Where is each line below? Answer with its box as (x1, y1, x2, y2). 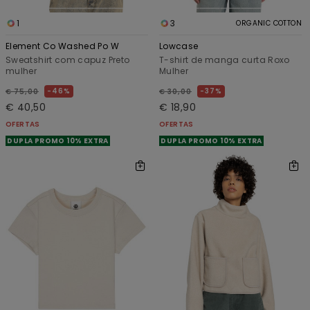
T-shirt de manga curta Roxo (159, 53, 290, 66)
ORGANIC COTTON (236, 17, 302, 28)
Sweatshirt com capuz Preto (6, 53, 130, 66)
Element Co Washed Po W (6, 39, 119, 52)
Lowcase (159, 39, 199, 52)
